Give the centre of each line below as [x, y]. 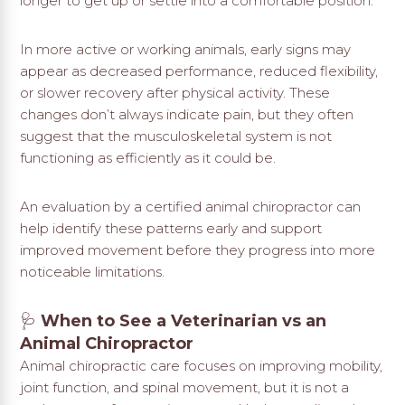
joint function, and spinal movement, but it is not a [185, 388]
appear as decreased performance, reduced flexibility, [199, 71]
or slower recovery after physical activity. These [175, 93]
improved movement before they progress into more [198, 250]
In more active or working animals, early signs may [186, 50]
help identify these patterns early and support [171, 229]
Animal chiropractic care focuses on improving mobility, [202, 366]
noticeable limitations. [93, 272]
